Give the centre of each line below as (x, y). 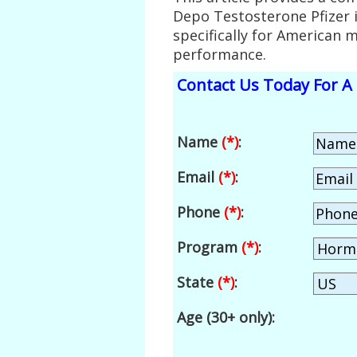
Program (209, 247)
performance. (220, 54)
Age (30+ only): (226, 318)
